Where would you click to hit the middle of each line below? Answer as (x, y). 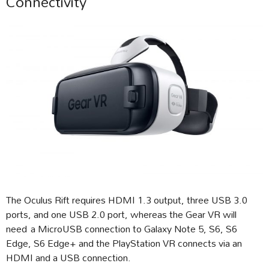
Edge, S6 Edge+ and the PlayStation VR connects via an (124, 243)
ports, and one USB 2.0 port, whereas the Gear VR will (121, 214)
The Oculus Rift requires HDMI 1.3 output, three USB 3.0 (127, 199)
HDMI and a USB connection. (68, 257)
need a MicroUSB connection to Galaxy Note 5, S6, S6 (122, 228)
